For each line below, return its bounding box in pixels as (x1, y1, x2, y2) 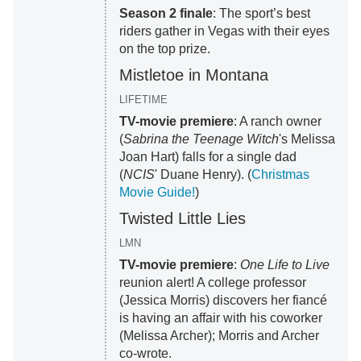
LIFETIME (118, 93, 168, 106)
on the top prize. (118, 42, 210, 56)
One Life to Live (239, 258, 330, 272)
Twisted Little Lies (118, 210, 246, 228)
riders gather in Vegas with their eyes (118, 24, 330, 39)
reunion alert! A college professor (118, 276, 306, 290)
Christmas (251, 168, 309, 182)
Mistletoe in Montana (118, 66, 268, 85)
